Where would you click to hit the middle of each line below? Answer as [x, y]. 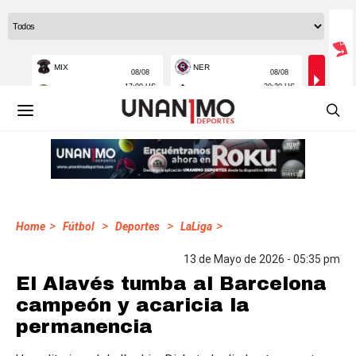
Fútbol [79, 226]
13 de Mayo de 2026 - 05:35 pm [262, 259]
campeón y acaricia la [133, 305]
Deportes [137, 226]
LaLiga [196, 226]
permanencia [84, 327]
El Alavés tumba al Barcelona [171, 284]
